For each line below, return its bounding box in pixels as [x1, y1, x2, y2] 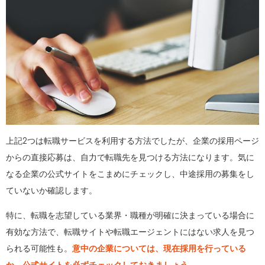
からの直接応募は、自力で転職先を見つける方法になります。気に [6, 153, 254, 163]
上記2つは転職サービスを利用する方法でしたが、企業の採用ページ [6, 137, 259, 146]
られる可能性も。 [6, 244, 72, 254]
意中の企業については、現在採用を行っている [72, 244, 246, 254]
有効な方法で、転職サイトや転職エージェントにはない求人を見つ [6, 228, 254, 237]
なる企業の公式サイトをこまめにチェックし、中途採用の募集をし [6, 170, 254, 179]
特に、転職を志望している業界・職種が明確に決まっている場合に [6, 211, 254, 221]
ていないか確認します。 [6, 186, 97, 196]
